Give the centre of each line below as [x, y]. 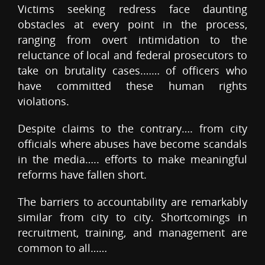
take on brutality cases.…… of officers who [132, 71]
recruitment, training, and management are [132, 233]
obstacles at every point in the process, [132, 25]
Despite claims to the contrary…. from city [132, 129]
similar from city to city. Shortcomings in [132, 217]
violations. [43, 101]
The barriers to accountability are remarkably [132, 202]
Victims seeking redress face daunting [132, 9]
